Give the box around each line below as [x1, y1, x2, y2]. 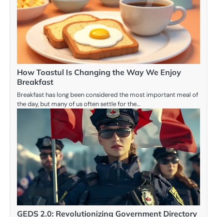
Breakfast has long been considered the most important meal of [17, 91, 198, 99]
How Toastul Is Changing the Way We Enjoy [17, 67, 181, 77]
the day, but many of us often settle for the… [17, 100, 140, 108]
